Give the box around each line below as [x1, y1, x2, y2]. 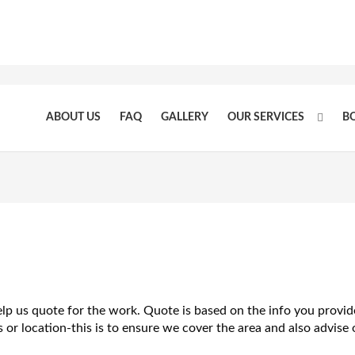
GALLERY [161, 112, 208, 124]
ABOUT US [46, 112, 101, 124]
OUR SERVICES [227, 112, 304, 124]
